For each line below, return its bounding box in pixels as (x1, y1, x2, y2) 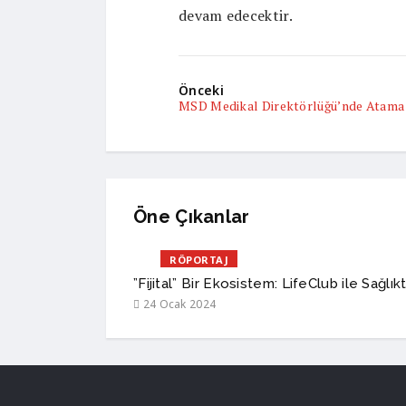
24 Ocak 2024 (140, 295, 217, 312)
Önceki (179, 81, 224, 99)
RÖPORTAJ (169, 252, 229, 266)
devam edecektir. (179, 5, 293, 25)
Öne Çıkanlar (133, 205, 250, 227)
